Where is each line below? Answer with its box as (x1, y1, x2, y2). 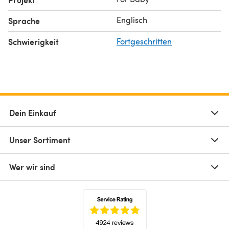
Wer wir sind (9, 161, 55, 173)
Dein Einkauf (9, 106, 56, 119)
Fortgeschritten (117, 35, 172, 47)
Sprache (8, 14, 40, 27)
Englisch (117, 14, 147, 25)
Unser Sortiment (9, 133, 71, 146)
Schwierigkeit (8, 35, 59, 48)
